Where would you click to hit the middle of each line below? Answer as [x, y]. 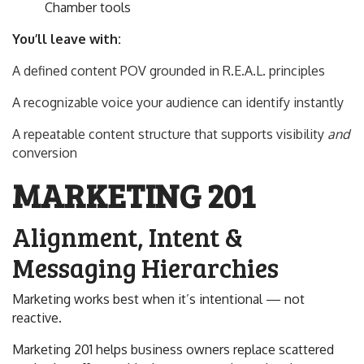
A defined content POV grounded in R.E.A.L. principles [169, 71]
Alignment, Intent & [128, 237]
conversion [45, 153]
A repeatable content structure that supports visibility [170, 134]
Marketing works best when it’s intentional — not [158, 299]
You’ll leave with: [67, 39]
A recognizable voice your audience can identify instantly [178, 102]
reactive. [37, 318]
